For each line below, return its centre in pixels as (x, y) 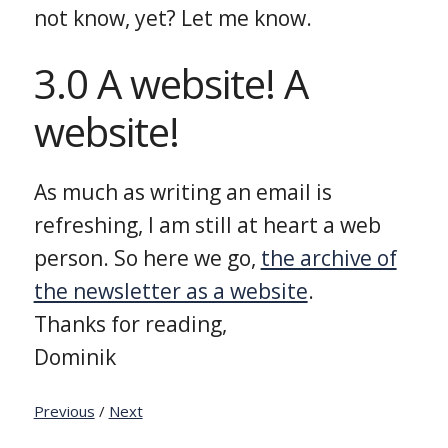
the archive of (328, 257)
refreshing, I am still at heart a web (207, 224)
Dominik (74, 356)
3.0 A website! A (170, 83)
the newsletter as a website (170, 290)
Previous (64, 410)
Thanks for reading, (130, 323)
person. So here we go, (147, 257)
